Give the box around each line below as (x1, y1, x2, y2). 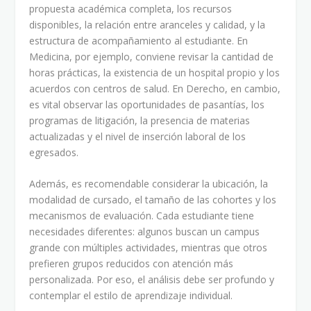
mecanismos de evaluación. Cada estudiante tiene (29, 209, 255, 223)
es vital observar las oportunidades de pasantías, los (29, 97, 265, 111)
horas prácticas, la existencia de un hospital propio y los (29, 65, 280, 79)
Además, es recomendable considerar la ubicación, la (29, 177, 269, 191)
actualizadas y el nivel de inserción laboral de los (29, 129, 246, 143)
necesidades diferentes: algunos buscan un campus (29, 225, 260, 239)
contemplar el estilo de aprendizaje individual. (29, 289, 233, 303)
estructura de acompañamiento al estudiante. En (29, 33, 249, 47)
